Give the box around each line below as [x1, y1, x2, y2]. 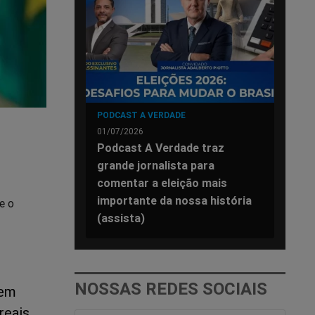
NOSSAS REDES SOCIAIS [75, 278, 267, 299]
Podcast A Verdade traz [97, 140, 224, 155]
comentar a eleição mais [97, 175, 227, 190]
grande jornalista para [97, 157, 214, 172]
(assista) [97, 210, 145, 225]
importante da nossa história [97, 193, 252, 207]
